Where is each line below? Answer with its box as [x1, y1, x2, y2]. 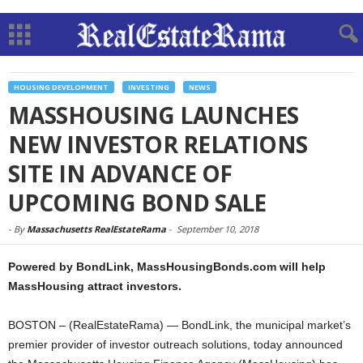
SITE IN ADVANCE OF [8, 158, 233, 189]
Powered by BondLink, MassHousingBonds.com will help [8, 260, 326, 273]
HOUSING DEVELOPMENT [14, 82, 109, 92]
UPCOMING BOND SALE [8, 187, 267, 218]
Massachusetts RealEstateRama [27, 223, 166, 235]
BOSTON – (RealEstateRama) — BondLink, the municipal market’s [8, 318, 351, 331]
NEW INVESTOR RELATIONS [8, 129, 308, 160]
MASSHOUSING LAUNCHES [8, 100, 299, 130]
